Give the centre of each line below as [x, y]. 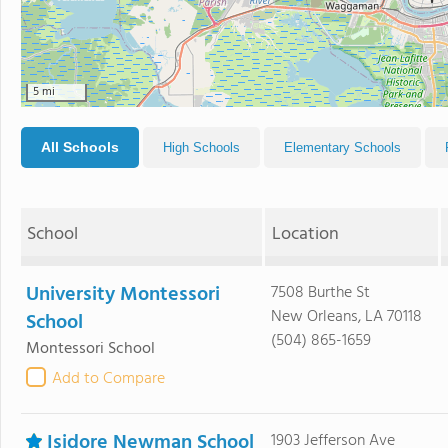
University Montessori [123, 294]
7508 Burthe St [320, 292]
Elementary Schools [342, 147]
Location [305, 234]
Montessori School [90, 348]
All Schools [80, 146]
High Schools [201, 147]
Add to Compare [108, 378]
